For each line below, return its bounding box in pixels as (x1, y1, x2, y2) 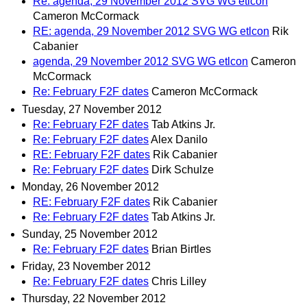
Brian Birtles (151, 243, 211, 255)
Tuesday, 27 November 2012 (22, 103, 162, 115)
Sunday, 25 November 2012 (22, 228, 158, 240)
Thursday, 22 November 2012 (22, 293, 166, 305)
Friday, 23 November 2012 (22, 260, 151, 273)
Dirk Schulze (151, 163, 214, 175)
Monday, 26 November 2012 (22, 180, 159, 193)
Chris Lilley (151, 275, 206, 288)
